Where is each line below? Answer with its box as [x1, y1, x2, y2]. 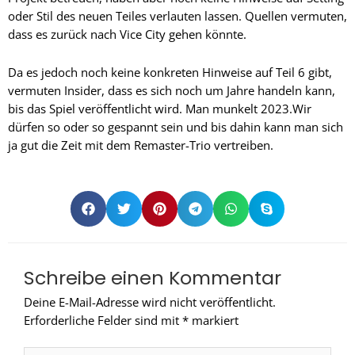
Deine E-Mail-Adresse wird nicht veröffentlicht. [24, 293, 276, 310]
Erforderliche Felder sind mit [24, 311, 182, 328]
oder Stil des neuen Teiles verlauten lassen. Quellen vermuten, [8, 7, 347, 24]
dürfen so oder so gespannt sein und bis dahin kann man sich [8, 119, 343, 136]
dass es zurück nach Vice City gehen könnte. [8, 25, 246, 42]
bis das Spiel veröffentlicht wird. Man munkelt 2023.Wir [8, 101, 311, 117]
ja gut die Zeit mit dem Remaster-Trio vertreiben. [8, 137, 273, 154]
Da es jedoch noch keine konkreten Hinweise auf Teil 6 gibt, [8, 64, 332, 81]
